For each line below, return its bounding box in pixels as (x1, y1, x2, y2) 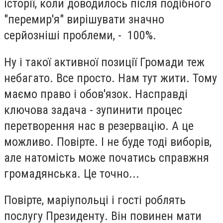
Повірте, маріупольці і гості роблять (4, 193, 186, 208)
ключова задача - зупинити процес (4, 103, 182, 117)
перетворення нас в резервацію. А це (4, 118, 194, 133)
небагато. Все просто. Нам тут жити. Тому (4, 71, 217, 85)
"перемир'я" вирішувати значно (4, 12, 164, 27)
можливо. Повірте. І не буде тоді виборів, (4, 134, 212, 149)
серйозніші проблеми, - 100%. (4, 28, 159, 43)
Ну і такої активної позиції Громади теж (4, 55, 205, 69)
